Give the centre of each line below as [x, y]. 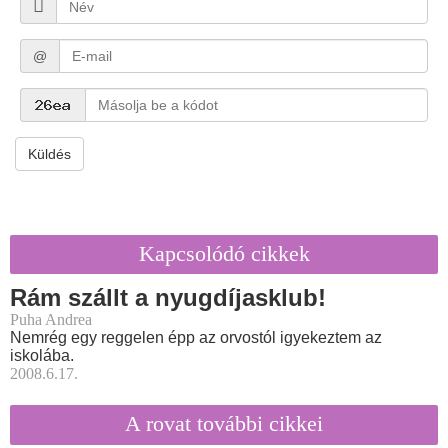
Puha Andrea [51, 320]
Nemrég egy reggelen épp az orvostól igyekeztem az [196, 338]
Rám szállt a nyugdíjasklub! [168, 298]
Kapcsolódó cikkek [224, 253]
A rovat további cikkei [224, 423]
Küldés [49, 154]
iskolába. [42, 356]
